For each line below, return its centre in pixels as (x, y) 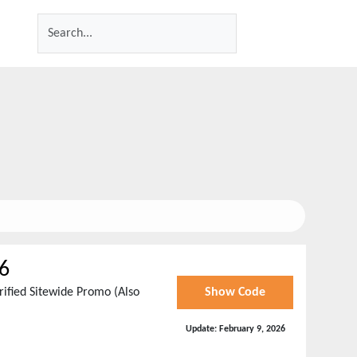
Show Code (235, 292)
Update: (202, 329)
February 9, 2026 (252, 329)
